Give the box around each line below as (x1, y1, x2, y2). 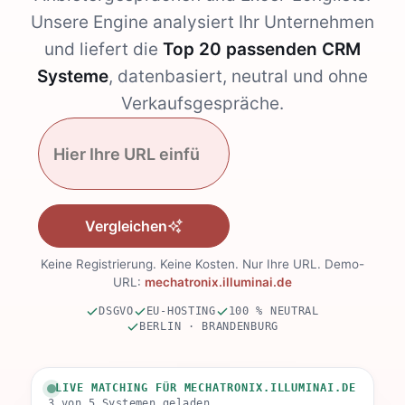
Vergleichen (84, 217, 167, 236)
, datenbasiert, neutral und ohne (108, 66, 368, 88)
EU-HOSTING (146, 305, 216, 318)
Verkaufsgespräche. (121, 93, 284, 115)
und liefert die (44, 39, 163, 61)
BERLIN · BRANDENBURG (139, 320, 278, 334)
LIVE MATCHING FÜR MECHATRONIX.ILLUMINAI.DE (55, 381, 356, 395)
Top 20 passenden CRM (163, 39, 361, 61)
